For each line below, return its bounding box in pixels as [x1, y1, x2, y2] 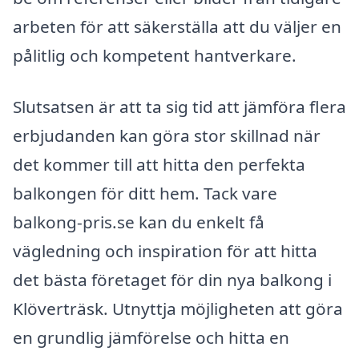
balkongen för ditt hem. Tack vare [13, 181, 277, 204]
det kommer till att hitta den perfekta [13, 152, 305, 175]
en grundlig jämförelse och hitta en [13, 325, 289, 349]
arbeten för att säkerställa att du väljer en [13, 15, 341, 38]
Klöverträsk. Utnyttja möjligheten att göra [13, 296, 343, 320]
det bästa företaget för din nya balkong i [13, 268, 332, 291]
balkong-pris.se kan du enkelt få [13, 210, 264, 233]
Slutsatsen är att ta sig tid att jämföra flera [13, 95, 346, 118]
